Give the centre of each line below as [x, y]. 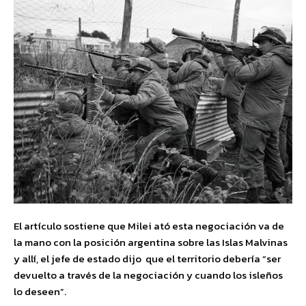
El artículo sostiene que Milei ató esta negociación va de [149, 226]
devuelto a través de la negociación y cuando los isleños [148, 275]
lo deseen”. [40, 291]
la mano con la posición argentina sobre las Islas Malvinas [151, 242]
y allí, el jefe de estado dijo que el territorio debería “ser [147, 259]
